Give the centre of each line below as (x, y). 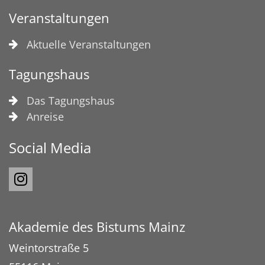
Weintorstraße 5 (49, 248)
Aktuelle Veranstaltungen (89, 44)
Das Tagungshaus (71, 100)
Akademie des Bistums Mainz (97, 227)
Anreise (45, 116)
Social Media (50, 147)
